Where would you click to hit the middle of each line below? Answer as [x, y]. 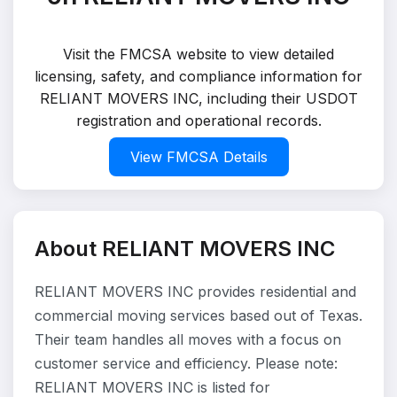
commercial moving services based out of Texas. [198, 315]
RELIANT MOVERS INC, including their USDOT [198, 98]
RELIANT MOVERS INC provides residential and [195, 292]
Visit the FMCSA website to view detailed [198, 54]
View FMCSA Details [198, 157]
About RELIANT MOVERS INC [185, 249]
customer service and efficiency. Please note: [186, 363]
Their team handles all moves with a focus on [188, 339]
